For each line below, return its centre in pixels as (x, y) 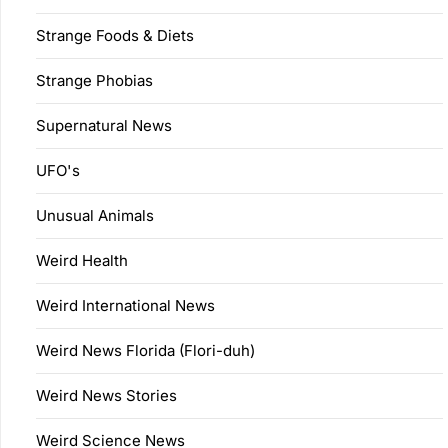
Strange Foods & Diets (115, 36)
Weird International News (125, 306)
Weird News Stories (106, 396)
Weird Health (82, 261)
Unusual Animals (95, 216)
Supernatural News (104, 126)
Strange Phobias (94, 81)
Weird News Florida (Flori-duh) (145, 351)
